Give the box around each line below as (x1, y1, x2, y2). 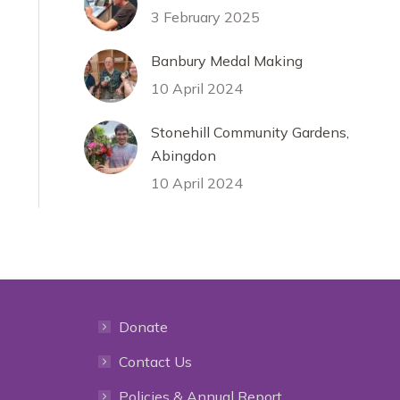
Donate (118, 318, 168, 336)
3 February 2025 (151, 8, 260, 26)
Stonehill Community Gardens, (151, 123, 349, 141)
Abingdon (151, 146, 216, 164)
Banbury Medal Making (151, 52, 303, 70)
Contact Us (118, 353, 192, 371)
